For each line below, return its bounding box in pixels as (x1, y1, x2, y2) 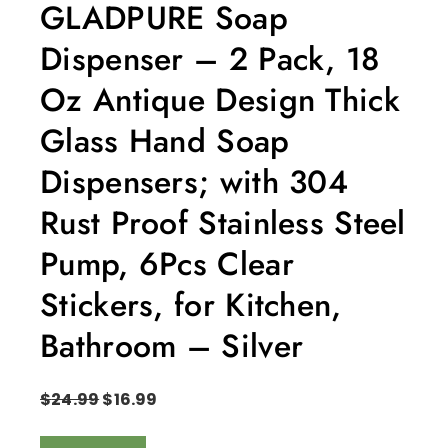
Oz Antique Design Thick (40, 76, 400, 123)
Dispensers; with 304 (40, 158, 348, 205)
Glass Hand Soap (40, 117, 290, 164)
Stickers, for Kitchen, (40, 281, 342, 328)
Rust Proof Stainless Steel (40, 199, 406, 246)
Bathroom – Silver (40, 322, 304, 369)
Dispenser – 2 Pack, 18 (40, 35, 381, 82)
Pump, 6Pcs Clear (40, 240, 294, 287)
